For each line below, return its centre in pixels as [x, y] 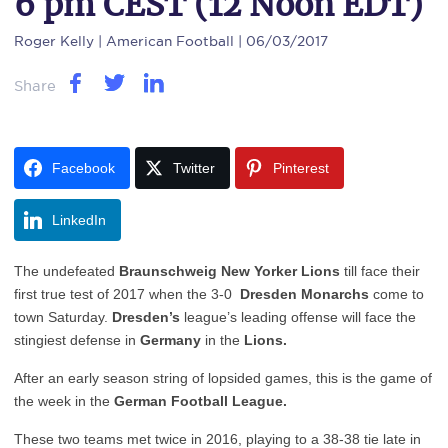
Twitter [194, 168]
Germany [170, 340]
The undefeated [66, 271]
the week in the [64, 401]
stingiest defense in [77, 340]
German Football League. [200, 401]
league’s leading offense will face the [298, 317]
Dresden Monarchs [304, 294]
